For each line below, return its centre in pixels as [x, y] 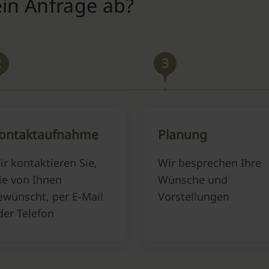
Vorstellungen [194, 196]
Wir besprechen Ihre [210, 163]
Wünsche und [193, 180]
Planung [183, 134]
